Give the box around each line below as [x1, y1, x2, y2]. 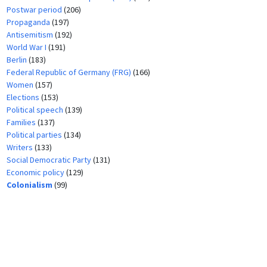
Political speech [6, 104, 65, 115]
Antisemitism [6, 29, 55, 40]
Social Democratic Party [6, 154, 93, 165]
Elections [6, 91, 41, 103]
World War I [6, 41, 48, 52]
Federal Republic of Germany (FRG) [6, 66, 133, 77]
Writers [6, 141, 35, 153]
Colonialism [6, 179, 54, 190]
